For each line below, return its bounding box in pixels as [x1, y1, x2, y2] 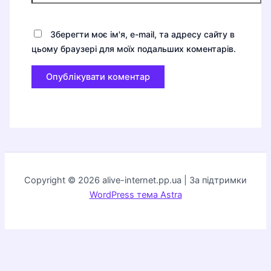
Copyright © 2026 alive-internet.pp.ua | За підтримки [24, 175, 247, 186]
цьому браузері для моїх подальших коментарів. [31, 43, 237, 54]
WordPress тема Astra [89, 189, 182, 201]
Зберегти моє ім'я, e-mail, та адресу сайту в [50, 28, 235, 39]
